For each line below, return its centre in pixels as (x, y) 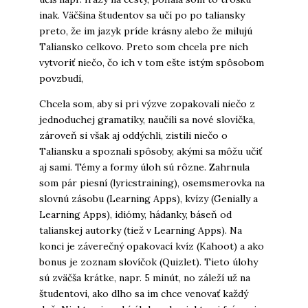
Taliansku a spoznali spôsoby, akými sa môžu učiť (150, 152)
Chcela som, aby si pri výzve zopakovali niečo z (147, 104)
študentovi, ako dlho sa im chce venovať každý (143, 294)
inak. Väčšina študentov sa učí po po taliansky (142, 15)
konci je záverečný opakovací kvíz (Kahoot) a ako (151, 246)
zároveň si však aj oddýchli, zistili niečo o (133, 136)
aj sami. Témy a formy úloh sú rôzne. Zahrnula (144, 167)
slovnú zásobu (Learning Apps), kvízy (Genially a (148, 199)
